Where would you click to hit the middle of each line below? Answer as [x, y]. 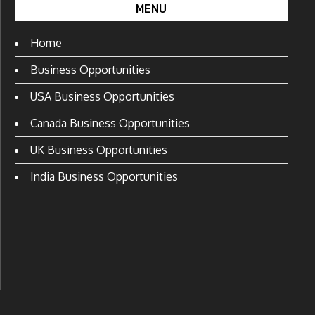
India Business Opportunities [104, 176]
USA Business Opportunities [102, 96]
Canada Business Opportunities [110, 123]
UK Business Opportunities [98, 149]
